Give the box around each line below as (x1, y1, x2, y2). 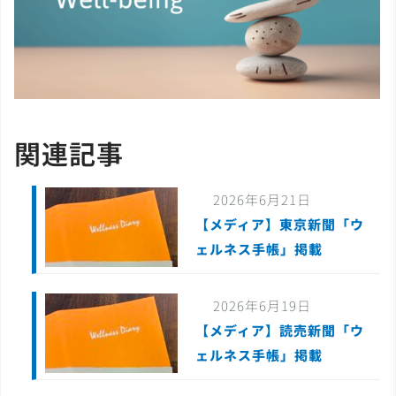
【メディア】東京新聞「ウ (195, 215, 364, 234)
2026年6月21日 (213, 190, 311, 209)
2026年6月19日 (213, 296, 311, 316)
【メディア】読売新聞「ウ (195, 321, 364, 340)
